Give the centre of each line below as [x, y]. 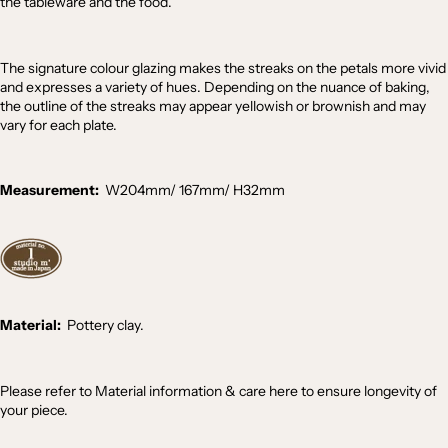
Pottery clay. [105, 325]
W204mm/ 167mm [161, 190]
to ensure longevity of [367, 390]
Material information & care [182, 390]
